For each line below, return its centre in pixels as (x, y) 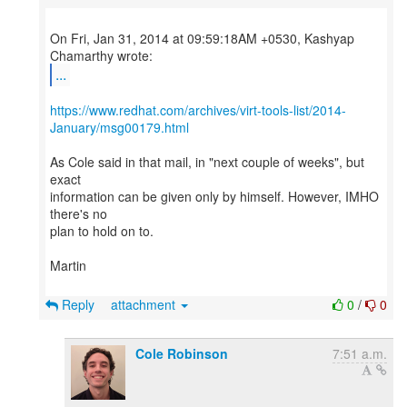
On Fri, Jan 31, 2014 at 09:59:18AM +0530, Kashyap (202, 38)
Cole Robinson (182, 353)
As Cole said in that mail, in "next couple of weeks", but (207, 162)
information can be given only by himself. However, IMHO (214, 196)
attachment (145, 304)
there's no (79, 213)
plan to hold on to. (102, 231)
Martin (68, 265)
